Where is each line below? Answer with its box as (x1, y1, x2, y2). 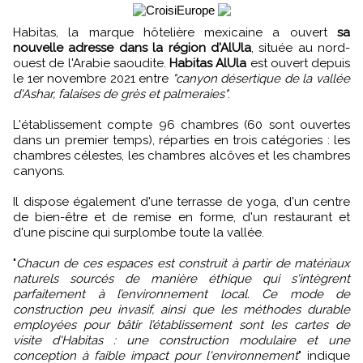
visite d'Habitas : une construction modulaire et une (13, 333, 350, 348)
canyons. (13, 164, 65, 179)
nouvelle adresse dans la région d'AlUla (13, 41, 251, 56)
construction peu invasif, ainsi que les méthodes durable (13, 302, 350, 318)
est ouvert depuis (246, 56, 350, 71)
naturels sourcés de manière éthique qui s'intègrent (13, 271, 350, 287)
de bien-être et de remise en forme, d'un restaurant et (13, 210, 350, 225)
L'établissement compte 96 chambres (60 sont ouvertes (13, 117, 350, 133)
